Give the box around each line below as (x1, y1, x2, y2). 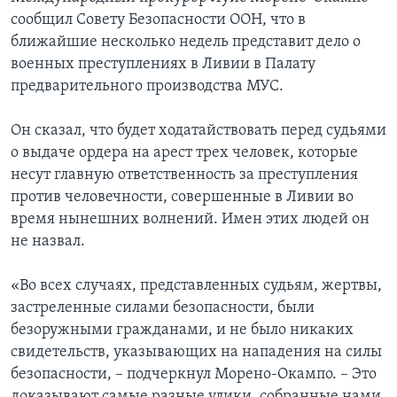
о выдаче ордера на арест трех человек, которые (11, 144, 358, 162)
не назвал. (11, 233, 85, 251)
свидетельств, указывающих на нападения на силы (11, 344, 382, 362)
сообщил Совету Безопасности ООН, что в (11, 12, 306, 29)
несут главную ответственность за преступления (11, 167, 358, 184)
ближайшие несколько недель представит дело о (11, 34, 361, 51)
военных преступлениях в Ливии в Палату (11, 56, 315, 74)
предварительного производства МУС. (11, 78, 284, 96)
